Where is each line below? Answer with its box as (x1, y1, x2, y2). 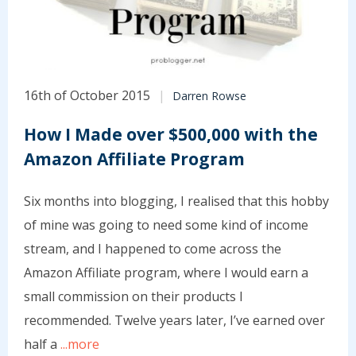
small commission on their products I (24, 288, 243, 306)
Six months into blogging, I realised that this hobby (24, 192, 329, 211)
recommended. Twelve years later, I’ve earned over (24, 311, 325, 330)
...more (57, 335, 99, 354)
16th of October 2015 (24, 86, 150, 104)
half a (24, 335, 57, 354)
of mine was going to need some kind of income (24, 216, 308, 234)
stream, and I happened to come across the (24, 240, 281, 258)
